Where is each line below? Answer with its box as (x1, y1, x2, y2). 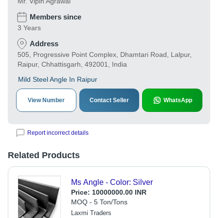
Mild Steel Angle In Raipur (18, 75, 97, 83)
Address (30, 39, 58, 48)
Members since (30, 13, 81, 21)
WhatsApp (163, 97, 192, 104)
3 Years (18, 24, 41, 32)
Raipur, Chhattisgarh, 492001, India (18, 60, 127, 68)
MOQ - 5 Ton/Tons (71, 198, 127, 206)
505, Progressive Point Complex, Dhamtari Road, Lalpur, (18, 51, 192, 58)
